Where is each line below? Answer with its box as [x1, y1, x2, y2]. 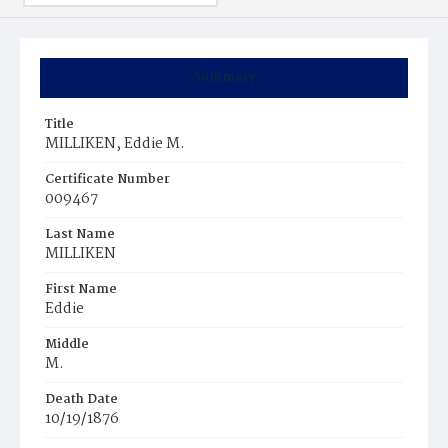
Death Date [45, 389, 118, 410]
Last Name [45, 224, 115, 245]
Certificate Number [45, 169, 170, 190]
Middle [45, 334, 89, 355]
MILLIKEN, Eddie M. [45, 132, 185, 156]
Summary [192, 67, 256, 88]
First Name [45, 279, 117, 300]
